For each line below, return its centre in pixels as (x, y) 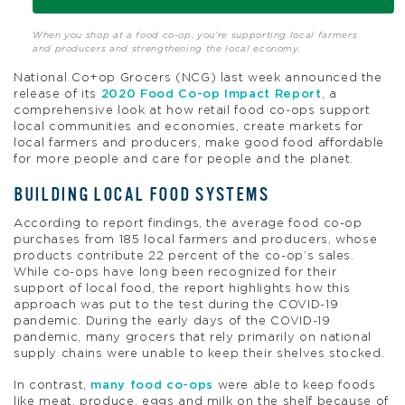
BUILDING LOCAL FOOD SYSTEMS (141, 194)
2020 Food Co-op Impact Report (211, 94)
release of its (57, 94)
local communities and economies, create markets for (189, 127)
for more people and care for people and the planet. (184, 159)
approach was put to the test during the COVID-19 (176, 305)
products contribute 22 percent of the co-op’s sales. (184, 256)
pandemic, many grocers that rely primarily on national (193, 337)
